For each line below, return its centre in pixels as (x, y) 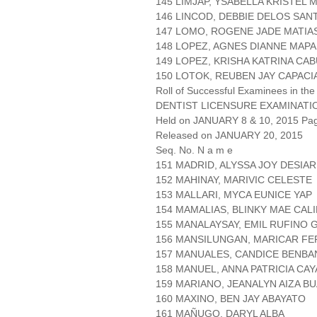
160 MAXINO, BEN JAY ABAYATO (231, 299)
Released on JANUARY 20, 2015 (229, 136)
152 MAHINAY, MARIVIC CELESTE (234, 180)
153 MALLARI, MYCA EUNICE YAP (234, 195)
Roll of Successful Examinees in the (235, 91)
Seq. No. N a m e (194, 150)
